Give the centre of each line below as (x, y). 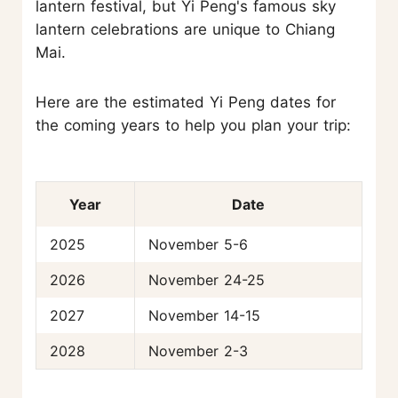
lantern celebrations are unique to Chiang (185, 29)
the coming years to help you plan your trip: (193, 125)
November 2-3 (198, 350)
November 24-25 (207, 279)
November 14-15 (204, 315)
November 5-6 (198, 244)
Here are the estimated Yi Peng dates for (186, 102)
